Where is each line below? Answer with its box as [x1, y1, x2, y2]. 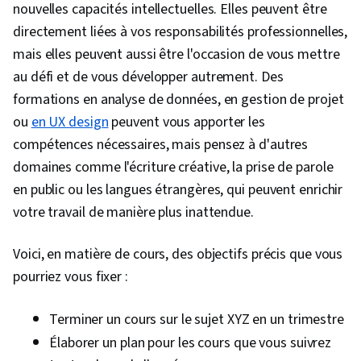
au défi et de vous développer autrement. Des [13, 67, 284, 88]
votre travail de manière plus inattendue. [13, 202, 254, 223]
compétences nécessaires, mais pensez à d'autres [13, 135, 309, 156]
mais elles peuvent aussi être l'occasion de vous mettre [13, 44, 340, 65]
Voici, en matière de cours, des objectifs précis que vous [13, 244, 343, 265]
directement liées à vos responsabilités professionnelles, [13, 22, 348, 43]
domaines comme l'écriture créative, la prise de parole [13, 157, 334, 178]
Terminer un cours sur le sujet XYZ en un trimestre [49, 309, 347, 330]
